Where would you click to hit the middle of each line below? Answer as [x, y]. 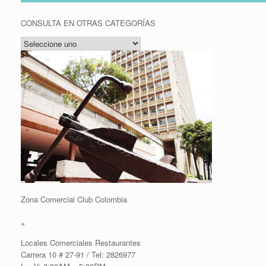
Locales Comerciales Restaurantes [81, 243]
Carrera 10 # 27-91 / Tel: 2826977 [78, 254]
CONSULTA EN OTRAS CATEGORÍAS [88, 23]
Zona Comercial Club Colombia [74, 199]
